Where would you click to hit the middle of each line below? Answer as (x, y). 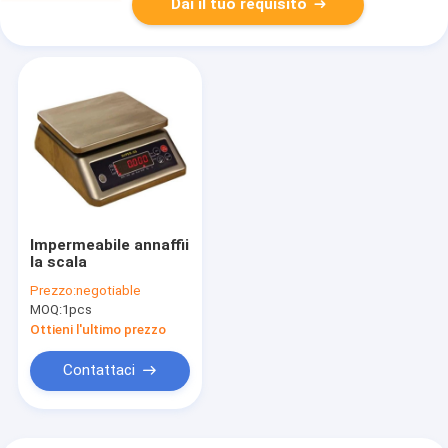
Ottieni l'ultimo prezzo (97, 329)
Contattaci (98, 370)
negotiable (108, 291)
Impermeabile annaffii (109, 244)
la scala (58, 261)
